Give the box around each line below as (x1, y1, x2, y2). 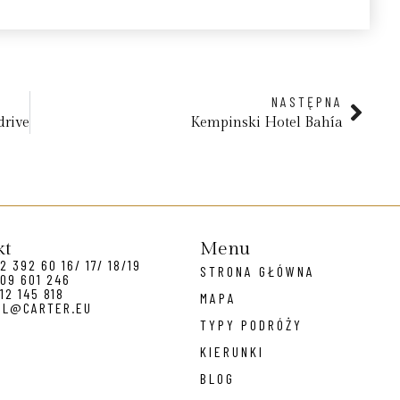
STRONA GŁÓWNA (200, 262, 315, 280)
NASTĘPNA (271, 93, 343, 111)
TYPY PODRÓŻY (200, 316, 303, 334)
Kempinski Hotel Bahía (189, 114, 343, 132)
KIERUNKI (200, 343, 264, 361)
